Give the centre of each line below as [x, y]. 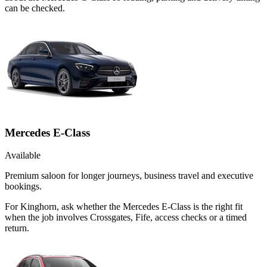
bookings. [23, 187]
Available [23, 156]
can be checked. [35, 8]
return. [17, 228]
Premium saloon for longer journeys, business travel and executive [129, 176]
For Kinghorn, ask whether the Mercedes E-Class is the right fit [124, 207]
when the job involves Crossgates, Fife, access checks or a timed [126, 218]
